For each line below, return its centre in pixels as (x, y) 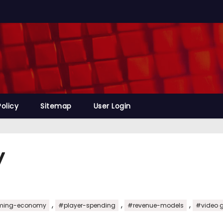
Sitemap (56, 106)
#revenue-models (156, 205)
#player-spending (87, 205)
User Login (112, 106)
